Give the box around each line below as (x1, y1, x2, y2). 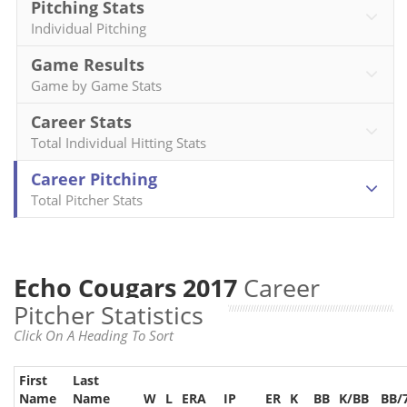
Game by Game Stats (31, 76, 162, 94)
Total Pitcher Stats (31, 191, 143, 209)
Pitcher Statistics (14, 298, 203, 332)
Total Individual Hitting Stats (31, 134, 206, 152)
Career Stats (31, 111, 132, 133)
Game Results (31, 54, 144, 75)
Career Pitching (31, 168, 157, 190)
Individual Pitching (31, 19, 146, 37)
